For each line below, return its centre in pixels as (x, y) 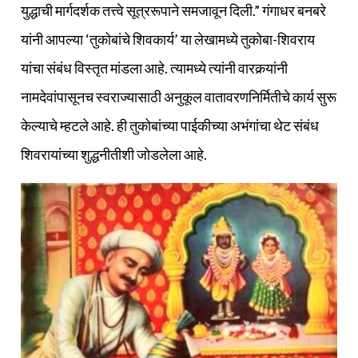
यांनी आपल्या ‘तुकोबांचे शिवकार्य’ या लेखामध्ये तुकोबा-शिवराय (168, 39)
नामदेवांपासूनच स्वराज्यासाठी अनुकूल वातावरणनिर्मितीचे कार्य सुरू (179, 96)
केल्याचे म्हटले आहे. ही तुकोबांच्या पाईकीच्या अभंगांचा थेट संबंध (170, 125)
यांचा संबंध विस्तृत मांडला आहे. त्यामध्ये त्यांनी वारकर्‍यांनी (154, 68)
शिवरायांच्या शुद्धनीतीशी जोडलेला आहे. (114, 154)
